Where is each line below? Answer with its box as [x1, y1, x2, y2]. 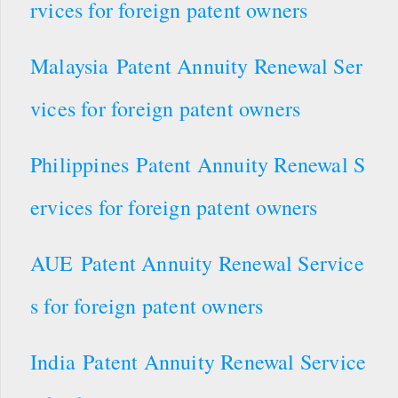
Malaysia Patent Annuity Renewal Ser [30, 51, 363, 80]
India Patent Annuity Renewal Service [30, 346, 367, 376]
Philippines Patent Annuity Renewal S [30, 149, 366, 179]
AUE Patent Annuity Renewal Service [30, 248, 364, 277]
